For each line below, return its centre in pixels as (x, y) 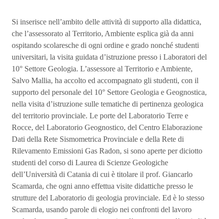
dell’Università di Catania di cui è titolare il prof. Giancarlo (102, 174)
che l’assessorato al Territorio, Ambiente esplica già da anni (103, 33)
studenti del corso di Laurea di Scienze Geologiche (90, 163)
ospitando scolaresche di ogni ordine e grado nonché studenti (105, 45)
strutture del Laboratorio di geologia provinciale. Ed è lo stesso (108, 198)
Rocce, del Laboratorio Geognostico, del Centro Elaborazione (107, 127)
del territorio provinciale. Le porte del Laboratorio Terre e (100, 116)
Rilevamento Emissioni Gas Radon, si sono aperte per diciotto (107, 151)
